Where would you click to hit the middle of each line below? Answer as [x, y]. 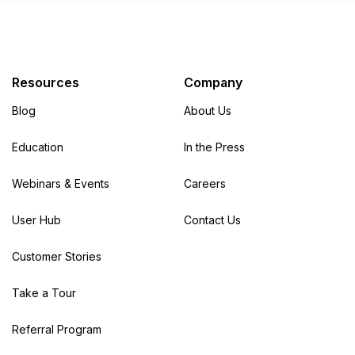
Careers [204, 183]
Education [38, 147]
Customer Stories [57, 256]
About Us [207, 111]
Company [213, 82]
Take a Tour [44, 293]
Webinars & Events [61, 183]
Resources [46, 82]
